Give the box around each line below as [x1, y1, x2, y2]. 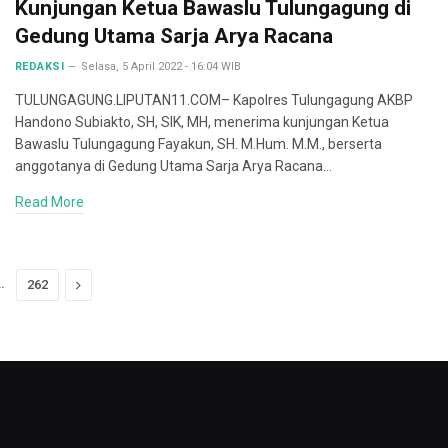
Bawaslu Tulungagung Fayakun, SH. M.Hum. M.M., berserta [15, 136, 382, 152]
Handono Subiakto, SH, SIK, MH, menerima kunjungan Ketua [15, 114, 389, 130]
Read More [15, 194, 84, 210]
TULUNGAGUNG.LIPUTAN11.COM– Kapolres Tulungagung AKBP [15, 92, 413, 108]
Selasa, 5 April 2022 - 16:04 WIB [81, 60, 242, 73]
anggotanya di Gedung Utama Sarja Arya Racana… [15, 158, 332, 174]
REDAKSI [15, 60, 65, 73]
